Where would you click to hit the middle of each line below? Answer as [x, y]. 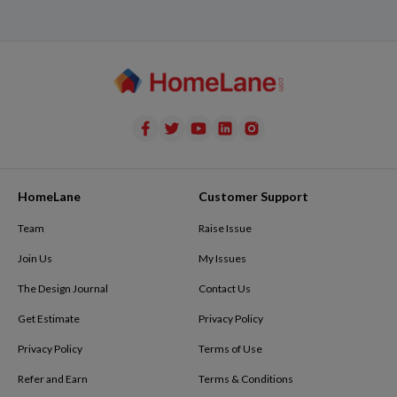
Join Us [35, 259]
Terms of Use [230, 349]
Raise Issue [225, 229]
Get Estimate [49, 319]
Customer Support [253, 197]
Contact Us [225, 289]
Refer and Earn [53, 379]
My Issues [222, 259]
